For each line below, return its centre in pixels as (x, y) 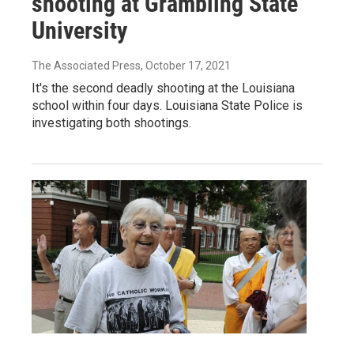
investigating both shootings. (111, 122)
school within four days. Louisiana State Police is (167, 105)
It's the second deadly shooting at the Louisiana (163, 88)
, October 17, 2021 (186, 65)
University (79, 30)
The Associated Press (86, 65)
